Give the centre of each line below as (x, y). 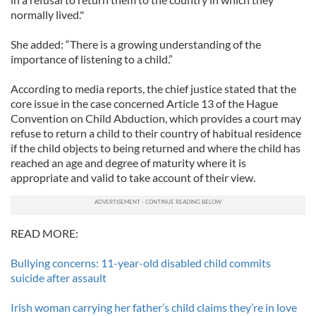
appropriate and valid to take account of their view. (133, 177)
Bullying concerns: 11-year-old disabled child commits (141, 263)
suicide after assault (59, 278)
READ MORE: (44, 233)
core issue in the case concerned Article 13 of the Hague (144, 103)
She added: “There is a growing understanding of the (136, 44)
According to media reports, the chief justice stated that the (153, 89)
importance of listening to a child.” (92, 59)
